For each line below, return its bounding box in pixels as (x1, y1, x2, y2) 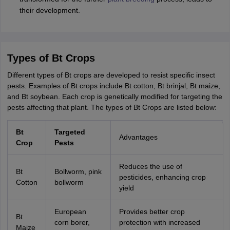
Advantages (119, 133, 158, 141)
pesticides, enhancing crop (119, 173, 206, 181)
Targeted (54, 128, 85, 136)
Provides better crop (119, 207, 185, 216)
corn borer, (54, 218, 90, 226)
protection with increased (119, 218, 200, 226)
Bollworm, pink (54, 167, 102, 176)
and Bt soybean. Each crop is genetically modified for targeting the (7, 92, 222, 101)
